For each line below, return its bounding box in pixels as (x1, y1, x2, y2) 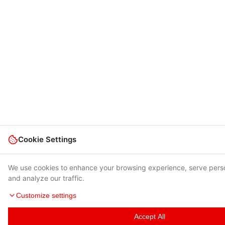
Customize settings (16, 191, 76, 199)
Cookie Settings (18, 135, 76, 144)
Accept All (134, 212, 165, 220)
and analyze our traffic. (8, 174, 84, 182)
